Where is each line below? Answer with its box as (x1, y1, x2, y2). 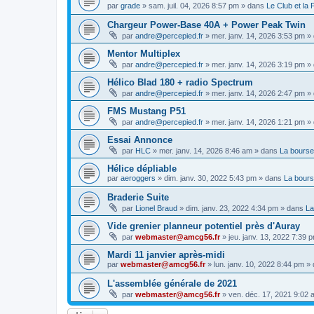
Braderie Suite (107, 192, 169, 203)
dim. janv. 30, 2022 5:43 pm (164, 174, 257, 182)
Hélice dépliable (107, 163, 177, 174)
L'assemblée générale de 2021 (107, 278, 237, 289)
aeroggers (121, 174, 156, 182)
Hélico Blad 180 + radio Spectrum (107, 77, 253, 88)
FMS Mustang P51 (107, 106, 186, 116)
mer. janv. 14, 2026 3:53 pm (212, 32, 305, 40)
